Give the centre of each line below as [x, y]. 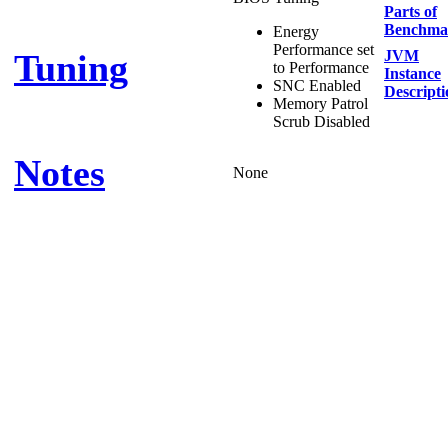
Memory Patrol [320, 103]
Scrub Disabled [321, 121]
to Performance [321, 67]
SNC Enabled [317, 85]
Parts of [410, 11]
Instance [412, 73]
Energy [296, 31]
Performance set [323, 49]
